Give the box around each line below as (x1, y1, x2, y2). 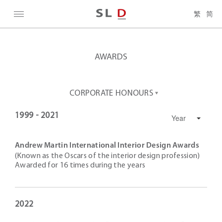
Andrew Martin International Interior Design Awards (15, 142, 199, 150)
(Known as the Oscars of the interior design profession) (15, 152, 200, 160)
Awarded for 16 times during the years (15, 162, 146, 169)
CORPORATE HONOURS (69, 89, 154, 98)
